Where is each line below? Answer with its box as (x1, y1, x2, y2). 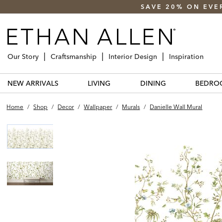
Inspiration (169, 52, 204, 61)
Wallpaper (84, 103, 112, 111)
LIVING (88, 78, 111, 88)
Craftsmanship (51, 52, 97, 61)
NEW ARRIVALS (7, 78, 58, 88)
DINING (140, 78, 166, 88)
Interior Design (109, 52, 157, 61)
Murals (122, 103, 140, 111)
